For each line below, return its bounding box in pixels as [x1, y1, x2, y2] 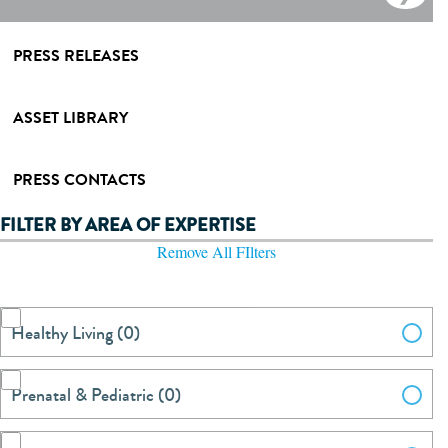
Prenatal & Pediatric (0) [11, 381, 181, 408]
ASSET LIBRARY [13, 106, 128, 130]
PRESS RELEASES [13, 44, 139, 68]
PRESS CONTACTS [13, 168, 146, 192]
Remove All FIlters [157, 240, 276, 262]
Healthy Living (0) [11, 319, 140, 346]
